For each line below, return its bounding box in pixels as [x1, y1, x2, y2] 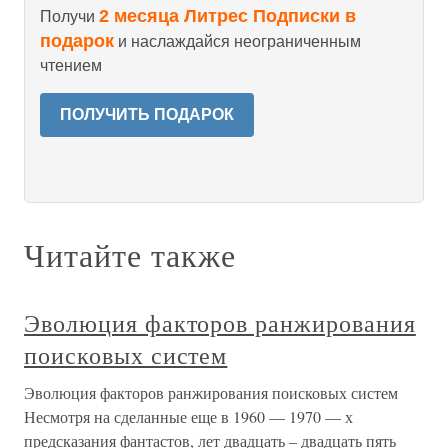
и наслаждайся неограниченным [114, 32, 361, 50]
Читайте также [24, 232, 236, 276]
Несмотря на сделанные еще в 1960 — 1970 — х [24, 405, 353, 427]
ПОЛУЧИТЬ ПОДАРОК [60, 105, 234, 123]
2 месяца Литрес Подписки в [99, 5, 356, 26]
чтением [40, 56, 102, 74]
